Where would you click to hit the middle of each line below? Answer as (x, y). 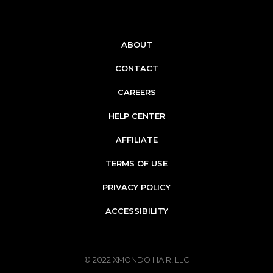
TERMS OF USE (136, 164)
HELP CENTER (136, 116)
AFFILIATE (136, 140)
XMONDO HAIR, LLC (151, 260)
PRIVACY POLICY (136, 188)
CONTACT (136, 69)
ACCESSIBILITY (136, 211)
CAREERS (136, 93)
